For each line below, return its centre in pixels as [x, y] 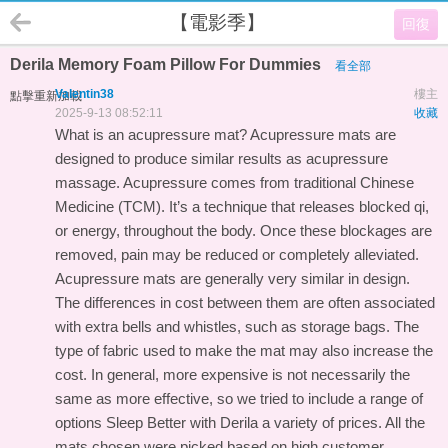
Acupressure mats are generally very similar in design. [232, 278]
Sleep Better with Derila [182, 422]
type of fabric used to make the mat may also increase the [244, 350]
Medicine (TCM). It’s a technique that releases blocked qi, [242, 206]
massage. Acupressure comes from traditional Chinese [234, 182]
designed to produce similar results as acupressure [221, 158]
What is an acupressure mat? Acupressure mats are [225, 134]
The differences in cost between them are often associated [245, 302]
